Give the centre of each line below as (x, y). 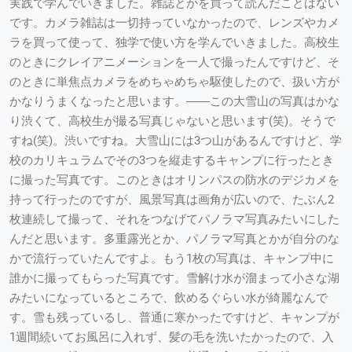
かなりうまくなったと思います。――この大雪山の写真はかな (174, 102)
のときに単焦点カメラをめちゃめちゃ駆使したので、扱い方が (174, 82)
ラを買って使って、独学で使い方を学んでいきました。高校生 (174, 43)
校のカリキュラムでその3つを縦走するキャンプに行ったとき (172, 161)
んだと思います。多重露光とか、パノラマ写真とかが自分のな (174, 239)
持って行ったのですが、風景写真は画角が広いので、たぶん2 (172, 200)
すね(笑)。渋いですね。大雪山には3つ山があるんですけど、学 (176, 141)
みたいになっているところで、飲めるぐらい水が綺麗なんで (169, 298)
